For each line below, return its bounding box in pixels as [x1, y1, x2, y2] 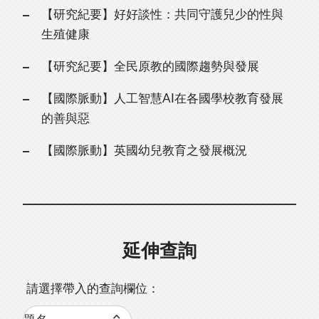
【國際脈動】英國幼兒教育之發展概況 [41, 145, 247, 157]
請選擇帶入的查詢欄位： [26, 283, 160, 296]
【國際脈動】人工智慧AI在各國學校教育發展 [41, 93, 283, 105]
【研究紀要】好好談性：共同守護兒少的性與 [41, 9, 283, 21]
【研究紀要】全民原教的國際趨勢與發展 [41, 61, 259, 73]
